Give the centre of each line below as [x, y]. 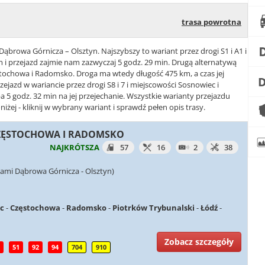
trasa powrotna [211, 22]
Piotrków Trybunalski [153, 208]
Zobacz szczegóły [199, 241]
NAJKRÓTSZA [75, 147]
